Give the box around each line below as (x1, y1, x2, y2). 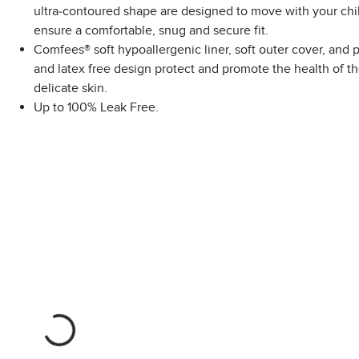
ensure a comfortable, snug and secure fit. (33, 22, 268, 38)
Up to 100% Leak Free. (33, 99, 159, 115)
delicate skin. (33, 79, 107, 96)
